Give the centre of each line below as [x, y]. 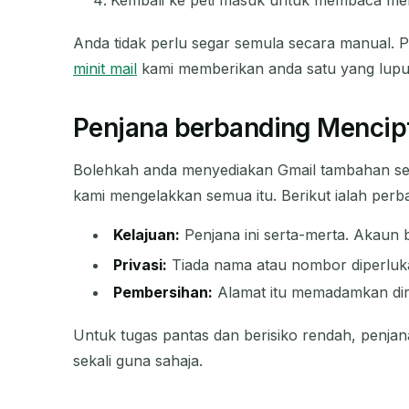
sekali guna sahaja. [138, 360]
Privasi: [141, 264]
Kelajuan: [147, 235]
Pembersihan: [163, 292]
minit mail [105, 69]
